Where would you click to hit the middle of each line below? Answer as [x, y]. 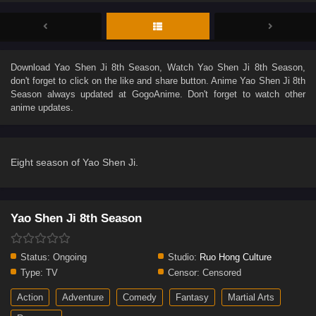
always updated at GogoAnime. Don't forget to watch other [174, 94]
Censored [220, 272]
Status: [35, 257]
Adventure [83, 297]
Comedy [140, 297]
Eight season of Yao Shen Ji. [74, 162]
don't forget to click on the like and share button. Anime [126, 80]
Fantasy [192, 297]
